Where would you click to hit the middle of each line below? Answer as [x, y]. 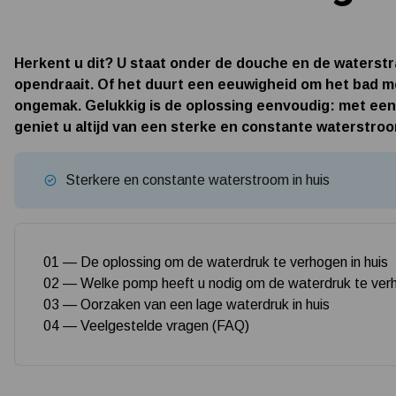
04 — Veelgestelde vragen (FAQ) [146, 326]
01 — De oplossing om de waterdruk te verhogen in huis [216, 263]
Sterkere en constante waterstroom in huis [198, 180]
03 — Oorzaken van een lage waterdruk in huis [187, 305]
